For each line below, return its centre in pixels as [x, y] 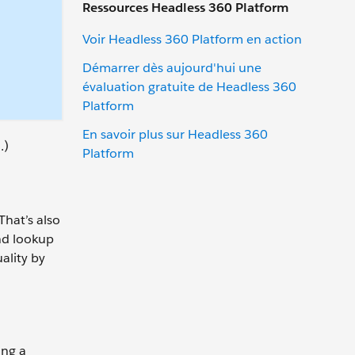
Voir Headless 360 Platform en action [192, 39]
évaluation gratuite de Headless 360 [189, 86]
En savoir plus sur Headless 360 [175, 134]
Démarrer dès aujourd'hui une [172, 67]
